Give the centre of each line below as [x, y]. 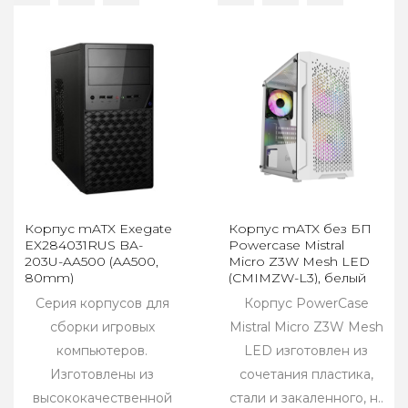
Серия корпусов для [102, 304]
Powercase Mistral [286, 245]
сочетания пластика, [306, 375]
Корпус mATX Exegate [98, 229]
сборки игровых [102, 327]
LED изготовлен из [306, 351]
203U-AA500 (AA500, [92, 262]
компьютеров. [102, 351]
